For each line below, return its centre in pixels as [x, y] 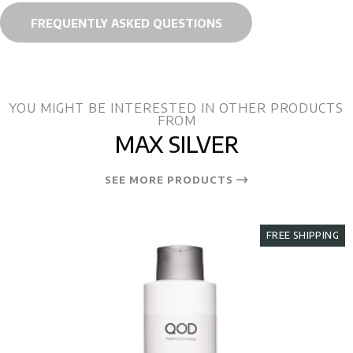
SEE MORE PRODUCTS [170, 179]
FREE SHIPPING [302, 235]
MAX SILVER [176, 143]
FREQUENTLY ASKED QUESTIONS [126, 22]
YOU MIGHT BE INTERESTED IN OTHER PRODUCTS [176, 108]
